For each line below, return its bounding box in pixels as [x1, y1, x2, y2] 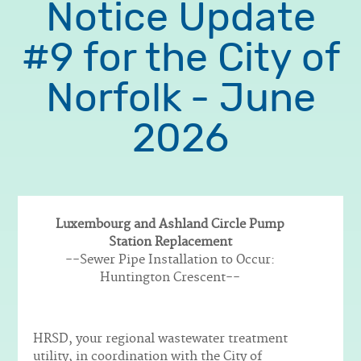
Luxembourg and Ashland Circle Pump [56, 216, 285, 232]
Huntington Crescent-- [100, 269, 241, 285]
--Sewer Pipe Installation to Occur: [65, 251, 276, 268]
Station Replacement [108, 234, 232, 250]
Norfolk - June [45, 78, 316, 119]
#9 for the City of [21, 38, 340, 79]
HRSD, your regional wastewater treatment [33, 330, 288, 346]
